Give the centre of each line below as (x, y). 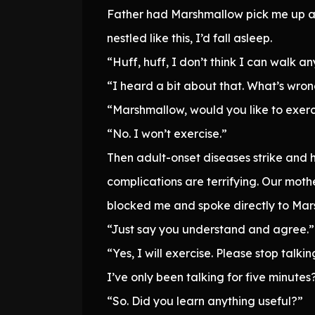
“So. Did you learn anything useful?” (205, 301)
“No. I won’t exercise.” (167, 133)
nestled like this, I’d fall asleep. (189, 38)
